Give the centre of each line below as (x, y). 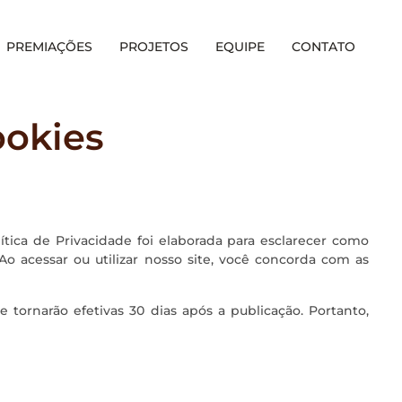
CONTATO (323, 47)
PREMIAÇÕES (49, 47)
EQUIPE (240, 47)
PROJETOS (154, 47)
